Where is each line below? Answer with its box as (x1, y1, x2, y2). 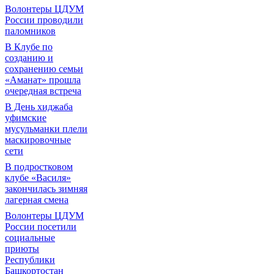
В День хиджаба (5, 102, 73, 112)
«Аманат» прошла (5, 75, 81, 85)
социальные (5, 232, 55, 243)
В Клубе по (5, 42, 53, 52)
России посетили (5, 221, 76, 232)
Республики (5, 254, 55, 265)
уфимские (5, 113, 46, 123)
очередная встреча (5, 86, 81, 96)
